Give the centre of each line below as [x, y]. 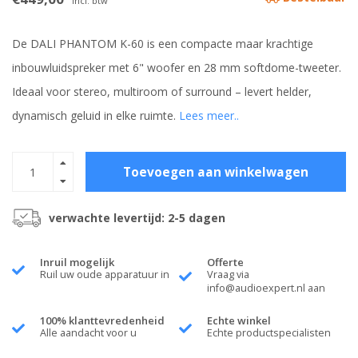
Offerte [225, 263]
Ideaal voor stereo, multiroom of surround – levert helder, [162, 92]
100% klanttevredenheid [102, 321]
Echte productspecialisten [269, 333]
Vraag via [228, 275]
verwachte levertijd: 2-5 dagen [137, 218]
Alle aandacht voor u [88, 333]
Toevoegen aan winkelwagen [216, 172]
